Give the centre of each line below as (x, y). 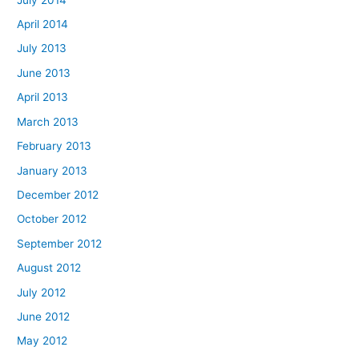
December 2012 (58, 194)
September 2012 (60, 243)
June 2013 (44, 73)
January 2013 (52, 170)
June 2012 (44, 316)
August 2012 (49, 268)
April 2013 (43, 97)
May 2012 (42, 341)
